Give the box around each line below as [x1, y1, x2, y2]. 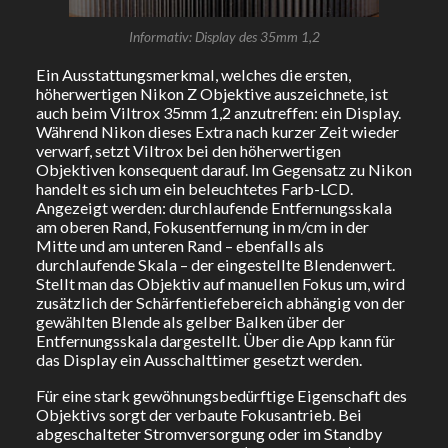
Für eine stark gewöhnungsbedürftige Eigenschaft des [35, 386, 407, 406]
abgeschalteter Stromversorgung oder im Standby [35, 424, 382, 444]
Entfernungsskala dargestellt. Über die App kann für [35, 330, 395, 350]
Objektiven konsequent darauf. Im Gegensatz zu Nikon [35, 159, 412, 179]
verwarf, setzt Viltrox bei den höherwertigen [35, 140, 341, 160]
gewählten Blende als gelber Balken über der [35, 311, 345, 331]
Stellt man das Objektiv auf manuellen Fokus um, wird [35, 273, 405, 293]
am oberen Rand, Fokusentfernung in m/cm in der [35, 216, 369, 236]
